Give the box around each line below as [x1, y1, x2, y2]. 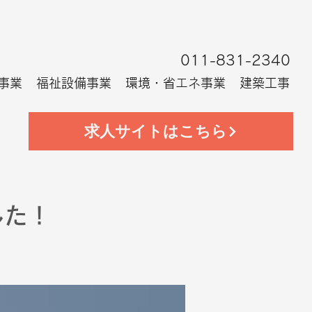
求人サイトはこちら [84, 122, 227, 140]
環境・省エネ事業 [125, 77, 226, 89]
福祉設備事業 [36, 77, 111, 89]
